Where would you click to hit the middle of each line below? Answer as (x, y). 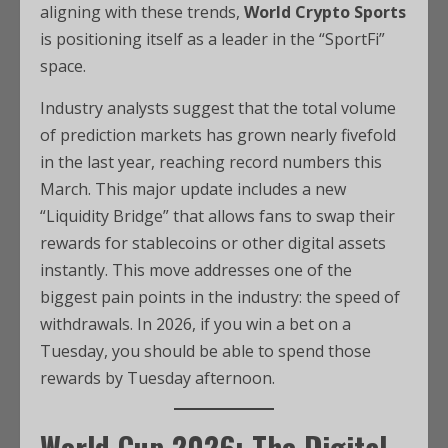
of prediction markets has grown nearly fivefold (218, 135)
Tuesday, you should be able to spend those (205, 351)
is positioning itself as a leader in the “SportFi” (212, 39)
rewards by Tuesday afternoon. (157, 378)
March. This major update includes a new (193, 189)
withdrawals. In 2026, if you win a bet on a (195, 324)
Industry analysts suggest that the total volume (218, 108)
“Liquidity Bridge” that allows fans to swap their (217, 216)
